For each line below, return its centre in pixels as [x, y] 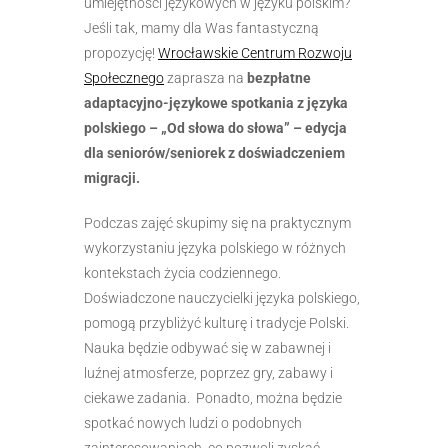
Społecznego [124, 77]
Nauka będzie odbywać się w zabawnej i [207, 347]
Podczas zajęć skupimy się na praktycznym [217, 222]
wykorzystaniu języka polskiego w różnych [215, 247]
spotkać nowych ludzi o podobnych [193, 422]
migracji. [112, 177]
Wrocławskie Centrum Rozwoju [255, 52]
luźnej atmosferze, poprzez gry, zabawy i [208, 372]
